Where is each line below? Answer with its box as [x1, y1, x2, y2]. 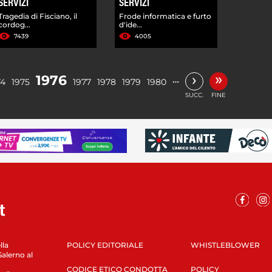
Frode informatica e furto [119, 11, 212, 21]
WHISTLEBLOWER [190, 240, 260, 250]
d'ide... [119, 19, 143, 29]
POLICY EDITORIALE [66, 240, 143, 250]
